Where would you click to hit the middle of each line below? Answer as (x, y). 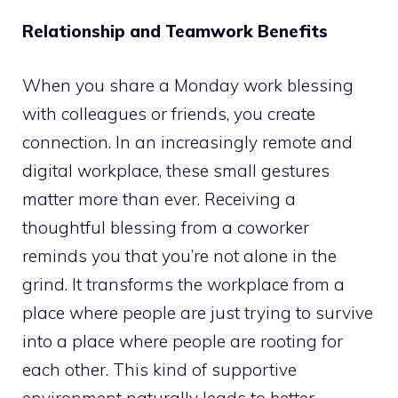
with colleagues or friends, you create (169, 113)
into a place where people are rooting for (183, 341)
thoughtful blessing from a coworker (166, 227)
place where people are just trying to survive (198, 312)
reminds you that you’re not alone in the (179, 255)
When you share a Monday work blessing (188, 85)
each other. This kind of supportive (159, 369)
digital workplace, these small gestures (176, 170)
